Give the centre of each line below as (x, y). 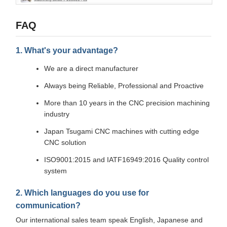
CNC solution (65, 143)
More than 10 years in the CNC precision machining (127, 103)
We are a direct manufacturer (91, 69)
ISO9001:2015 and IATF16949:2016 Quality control (126, 160)
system (55, 171)
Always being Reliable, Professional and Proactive (124, 86)
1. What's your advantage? (67, 50)
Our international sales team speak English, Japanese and (109, 220)
